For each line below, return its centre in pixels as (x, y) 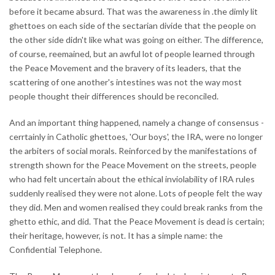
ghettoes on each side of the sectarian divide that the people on (133, 25)
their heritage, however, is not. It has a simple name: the (116, 235)
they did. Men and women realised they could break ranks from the (136, 207)
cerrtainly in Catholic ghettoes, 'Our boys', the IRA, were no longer (136, 136)
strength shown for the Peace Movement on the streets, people (133, 165)
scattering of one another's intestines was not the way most (126, 82)
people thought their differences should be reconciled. (114, 96)
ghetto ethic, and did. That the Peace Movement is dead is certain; (137, 221)
